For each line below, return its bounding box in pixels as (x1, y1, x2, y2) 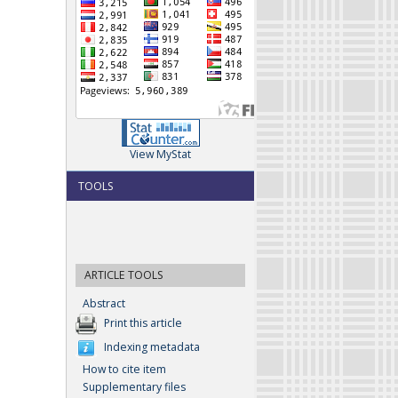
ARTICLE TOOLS (84, 267, 163, 283)
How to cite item (83, 362, 166, 378)
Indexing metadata (104, 339, 200, 355)
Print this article (104, 315, 182, 331)
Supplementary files (83, 379, 186, 395)
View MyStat (130, 147, 191, 163)
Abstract (83, 296, 125, 312)
